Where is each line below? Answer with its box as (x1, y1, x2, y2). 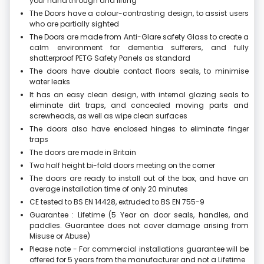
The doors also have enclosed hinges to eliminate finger (29, 124, 249, 134)
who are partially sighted (29, 19, 119, 29)
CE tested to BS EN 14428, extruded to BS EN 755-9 (29, 197, 204, 207)
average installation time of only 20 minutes (29, 184, 188, 194)
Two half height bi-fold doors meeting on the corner (29, 160, 215, 171)
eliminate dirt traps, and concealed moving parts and (29, 100, 249, 111)
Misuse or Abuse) (29, 231, 90, 242)
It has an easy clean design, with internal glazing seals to (29, 90, 249, 100)
